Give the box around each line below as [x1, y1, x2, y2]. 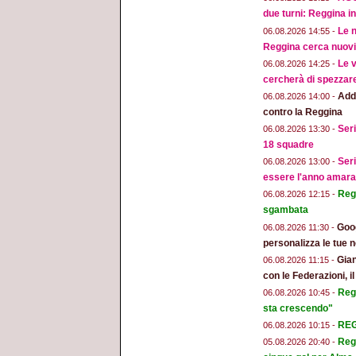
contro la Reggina [263, 106, 342, 118]
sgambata [263, 204, 308, 216]
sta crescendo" [263, 303, 333, 315]
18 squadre [263, 139, 314, 151]
